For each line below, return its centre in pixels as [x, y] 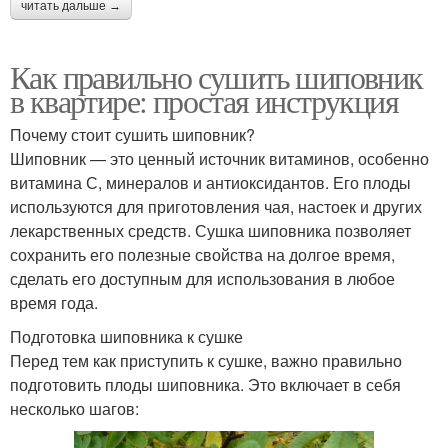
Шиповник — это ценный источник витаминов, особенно [219, 158]
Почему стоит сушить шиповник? [132, 134]
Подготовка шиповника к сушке [126, 336]
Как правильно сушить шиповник [216, 76]
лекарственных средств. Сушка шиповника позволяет [210, 230]
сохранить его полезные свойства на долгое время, [202, 254]
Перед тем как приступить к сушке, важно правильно [206, 360]
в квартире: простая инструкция [204, 100]
